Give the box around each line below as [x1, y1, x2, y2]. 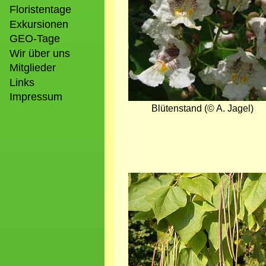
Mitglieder [9, 62, 56, 74]
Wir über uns [9, 47, 70, 59]
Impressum [9, 91, 62, 103]
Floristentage [9, 4, 71, 16]
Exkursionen [9, 18, 68, 30]
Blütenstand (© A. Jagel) [151, 103, 254, 114]
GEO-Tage [9, 33, 60, 45]
